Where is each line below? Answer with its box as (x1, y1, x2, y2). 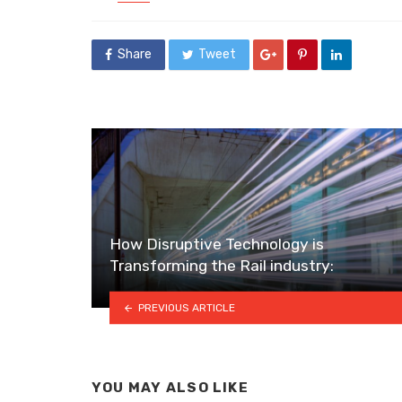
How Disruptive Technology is (109, 235, 324, 254)
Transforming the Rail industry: (109, 257, 334, 275)
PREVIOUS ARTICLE (137, 301, 235, 314)
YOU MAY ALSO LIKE (92, 380, 249, 397)
